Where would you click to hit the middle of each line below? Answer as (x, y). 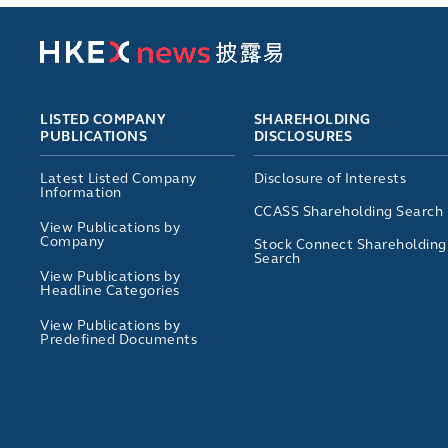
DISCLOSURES (303, 136)
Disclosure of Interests (330, 178)
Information (81, 193)
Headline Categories (110, 291)
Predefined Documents (118, 340)
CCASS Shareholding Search (348, 211)
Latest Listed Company (118, 178)
